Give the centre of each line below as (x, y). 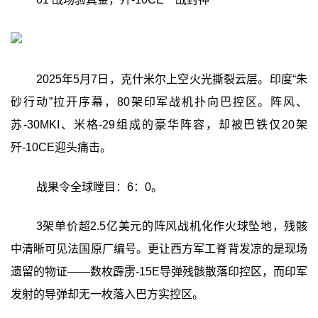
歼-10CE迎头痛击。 (61, 147)
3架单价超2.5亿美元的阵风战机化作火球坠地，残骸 (172, 226)
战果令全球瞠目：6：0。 (99, 187)
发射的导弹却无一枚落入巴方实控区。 (107, 295)
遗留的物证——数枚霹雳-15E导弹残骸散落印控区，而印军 (159, 272)
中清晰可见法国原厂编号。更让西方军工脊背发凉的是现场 (159, 249)
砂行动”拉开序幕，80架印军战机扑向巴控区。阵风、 (159, 102)
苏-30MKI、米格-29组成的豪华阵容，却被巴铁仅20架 (159, 124)
